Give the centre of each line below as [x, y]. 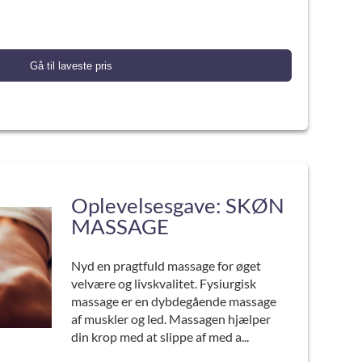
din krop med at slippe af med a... [160, 337]
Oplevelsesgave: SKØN [177, 205]
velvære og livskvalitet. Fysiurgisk [163, 283]
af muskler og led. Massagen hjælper [170, 319]
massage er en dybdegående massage [173, 301]
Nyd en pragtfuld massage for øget [166, 265]
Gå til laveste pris [71, 65]
